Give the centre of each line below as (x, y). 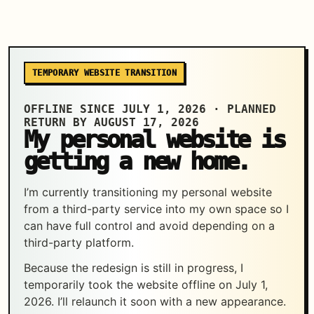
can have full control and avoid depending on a (150, 226)
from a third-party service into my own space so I (157, 209)
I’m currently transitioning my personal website (148, 192)
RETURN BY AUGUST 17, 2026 (112, 123)
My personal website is (155, 140)
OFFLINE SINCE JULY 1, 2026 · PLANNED (150, 109)
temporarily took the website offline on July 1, (146, 285)
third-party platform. (79, 243)
